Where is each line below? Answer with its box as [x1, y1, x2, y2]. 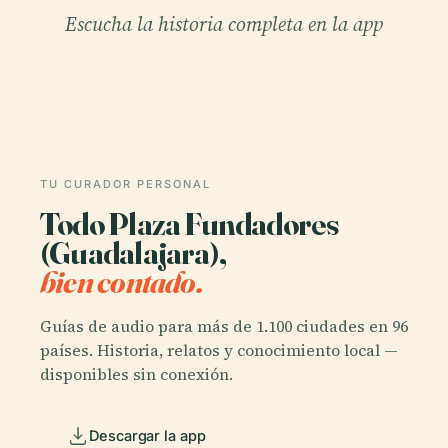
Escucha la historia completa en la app [65, 10, 383, 38]
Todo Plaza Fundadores [40, 204, 339, 243]
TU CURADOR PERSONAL [40, 177, 211, 191]
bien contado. [40, 262, 203, 301]
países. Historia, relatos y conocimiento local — [40, 338, 398, 361]
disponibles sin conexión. [40, 362, 233, 385]
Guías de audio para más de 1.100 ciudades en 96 [40, 314, 408, 337]
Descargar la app [89, 426, 206, 444]
